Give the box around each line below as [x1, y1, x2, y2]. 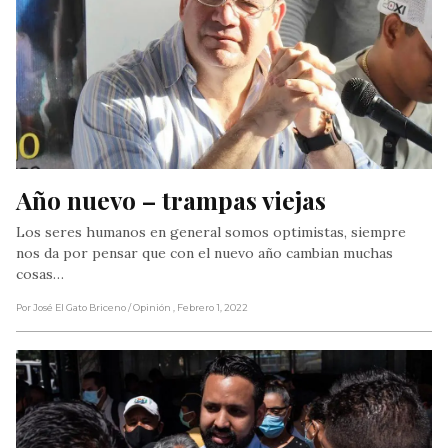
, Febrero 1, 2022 [173, 301, 248, 313]
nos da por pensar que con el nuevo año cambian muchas [16, 243, 393, 262]
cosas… [16, 264, 64, 283]
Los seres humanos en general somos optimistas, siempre [16, 222, 406, 241]
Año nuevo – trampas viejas [16, 182, 326, 216]
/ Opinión [128, 301, 173, 313]
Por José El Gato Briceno [16, 301, 126, 313]
